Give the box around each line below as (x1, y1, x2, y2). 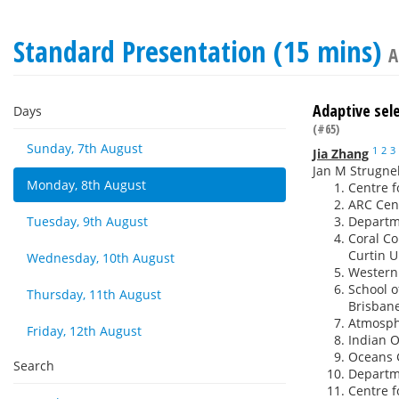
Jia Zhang (313, 145, 369, 162)
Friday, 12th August (27, 322, 142, 339)
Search (13, 357, 54, 374)
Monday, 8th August (27, 176, 146, 193)
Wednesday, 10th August (27, 249, 175, 266)
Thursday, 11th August (27, 286, 161, 303)
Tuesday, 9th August (27, 213, 148, 230)
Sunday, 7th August (27, 140, 142, 157)
